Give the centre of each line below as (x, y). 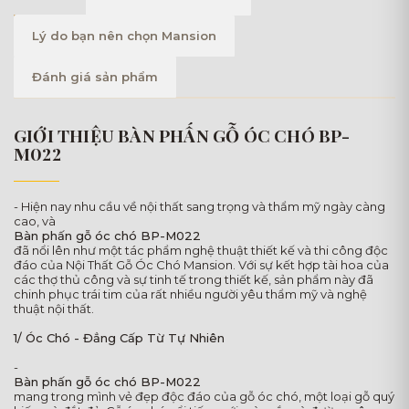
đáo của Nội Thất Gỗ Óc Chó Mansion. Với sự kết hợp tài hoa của (201, 265)
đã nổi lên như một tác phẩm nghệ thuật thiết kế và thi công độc (201, 250)
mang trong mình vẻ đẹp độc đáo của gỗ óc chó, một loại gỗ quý (204, 396)
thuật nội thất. (54, 309)
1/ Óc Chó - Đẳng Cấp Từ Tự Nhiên (119, 338)
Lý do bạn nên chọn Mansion (124, 36)
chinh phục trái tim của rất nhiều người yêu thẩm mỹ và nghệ (190, 294)
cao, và (35, 221)
